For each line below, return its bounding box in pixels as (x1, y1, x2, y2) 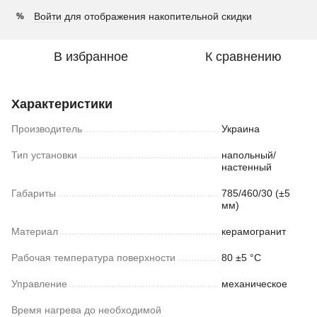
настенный (221, 161, 272, 173)
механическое (221, 278, 287, 289)
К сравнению (205, 50, 282, 64)
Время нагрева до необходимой (11, 304, 161, 316)
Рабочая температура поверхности (11, 252, 175, 263)
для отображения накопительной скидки (62, 11, 252, 22)
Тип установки (11, 149, 77, 161)
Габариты (11, 188, 56, 199)
